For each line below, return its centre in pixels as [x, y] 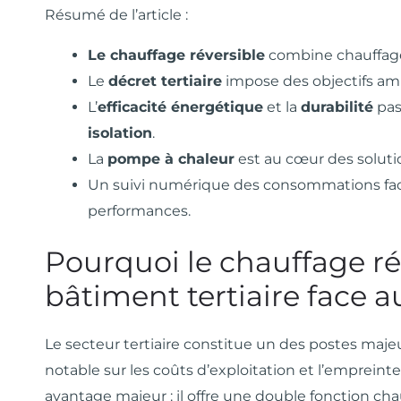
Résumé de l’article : [116, 15]
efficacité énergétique [180, 107]
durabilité [337, 107]
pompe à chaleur [171, 159]
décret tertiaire [165, 81]
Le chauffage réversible [176, 55]
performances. [139, 211]
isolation [120, 133]
